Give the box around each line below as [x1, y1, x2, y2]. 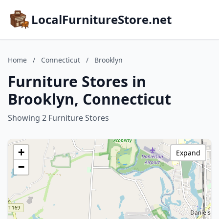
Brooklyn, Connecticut [8, 89, 171, 109]
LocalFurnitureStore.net [31, 11, 172, 27]
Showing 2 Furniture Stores [8, 112, 109, 123]
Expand [176, 148, 200, 157]
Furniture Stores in [8, 71, 146, 91]
